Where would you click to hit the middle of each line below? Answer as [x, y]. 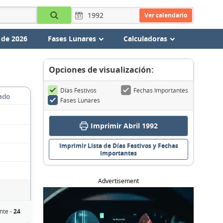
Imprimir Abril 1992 [124, 126]
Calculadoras [145, 39]
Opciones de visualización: [101, 70]
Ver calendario [166, 15]
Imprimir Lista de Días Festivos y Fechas [118, 146]
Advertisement [118, 181]
